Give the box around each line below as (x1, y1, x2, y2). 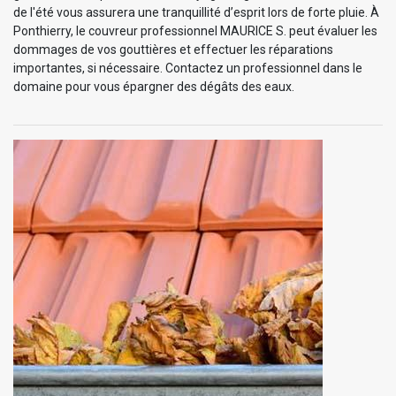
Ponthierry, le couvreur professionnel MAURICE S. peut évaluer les (13, 24, 377, 39)
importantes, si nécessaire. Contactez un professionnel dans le (13, 61, 362, 76)
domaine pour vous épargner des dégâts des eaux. (13, 80, 294, 95)
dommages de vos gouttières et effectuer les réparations (13, 42, 333, 57)
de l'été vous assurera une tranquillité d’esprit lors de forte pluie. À (13, 5, 379, 20)
